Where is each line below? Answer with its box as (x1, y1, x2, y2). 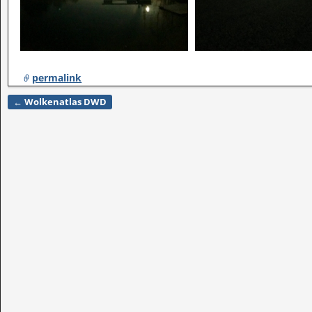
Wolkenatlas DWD (22, 96, 107, 109)
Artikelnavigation (8, 103, 123, 122)
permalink (32, 70, 82, 84)
